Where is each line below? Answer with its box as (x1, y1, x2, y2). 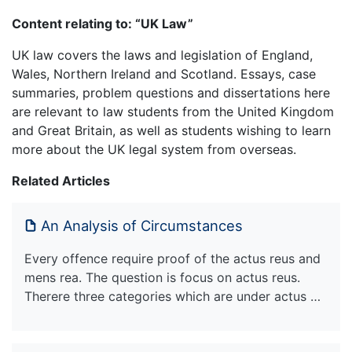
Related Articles (12, 172, 110, 189)
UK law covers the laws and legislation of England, (12, 46, 313, 63)
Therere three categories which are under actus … (24, 288, 321, 304)
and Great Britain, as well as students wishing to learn (12, 122, 331, 138)
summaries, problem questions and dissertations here (12, 84, 330, 101)
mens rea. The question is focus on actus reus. (24, 269, 300, 285)
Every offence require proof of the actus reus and (24, 250, 321, 266)
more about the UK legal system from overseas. (12, 141, 296, 157)
